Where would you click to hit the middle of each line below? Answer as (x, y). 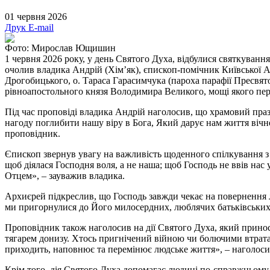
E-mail (41, 27)
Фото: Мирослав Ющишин (60, 48)
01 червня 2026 (36, 16)
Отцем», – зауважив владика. (65, 175)
